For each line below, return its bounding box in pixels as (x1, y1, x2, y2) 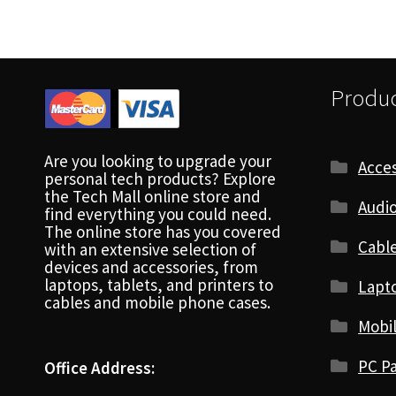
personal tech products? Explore (43, 167, 276, 189)
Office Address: (43, 356, 155, 378)
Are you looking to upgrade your (43, 149, 271, 171)
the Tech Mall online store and (43, 185, 261, 207)
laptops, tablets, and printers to (43, 273, 273, 295)
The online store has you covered (43, 220, 281, 242)
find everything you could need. (43, 202, 271, 225)
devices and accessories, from (43, 255, 258, 278)
